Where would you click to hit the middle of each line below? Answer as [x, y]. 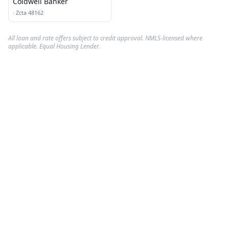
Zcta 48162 [30, 13]
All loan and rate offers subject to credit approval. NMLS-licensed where [105, 38]
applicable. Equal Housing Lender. [54, 46]
